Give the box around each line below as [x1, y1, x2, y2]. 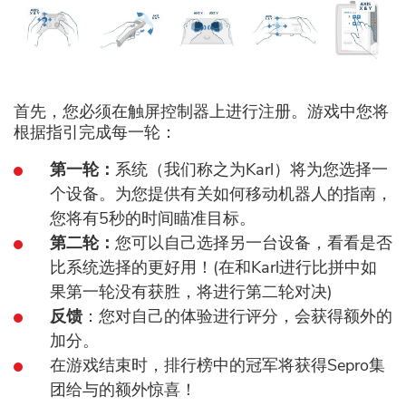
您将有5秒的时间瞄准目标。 [50, 208, 256, 230]
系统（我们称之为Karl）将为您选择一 [115, 159, 388, 181]
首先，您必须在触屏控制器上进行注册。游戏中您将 [14, 101, 389, 123]
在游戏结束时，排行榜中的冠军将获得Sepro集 [50, 354, 385, 377]
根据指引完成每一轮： [14, 121, 177, 144]
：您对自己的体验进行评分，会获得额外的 [82, 305, 392, 328]
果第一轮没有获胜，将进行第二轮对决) [50, 281, 333, 304]
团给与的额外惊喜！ [50, 379, 197, 401]
